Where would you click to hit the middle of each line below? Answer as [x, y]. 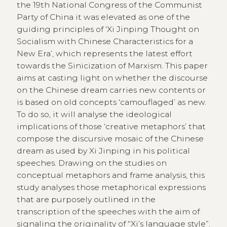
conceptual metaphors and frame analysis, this [110, 175]
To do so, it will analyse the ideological [94, 115]
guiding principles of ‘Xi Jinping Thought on [108, 29]
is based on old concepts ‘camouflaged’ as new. [111, 102]
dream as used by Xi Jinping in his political [103, 151]
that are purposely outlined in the [86, 200]
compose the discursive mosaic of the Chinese [110, 139]
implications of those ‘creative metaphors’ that [111, 127]
